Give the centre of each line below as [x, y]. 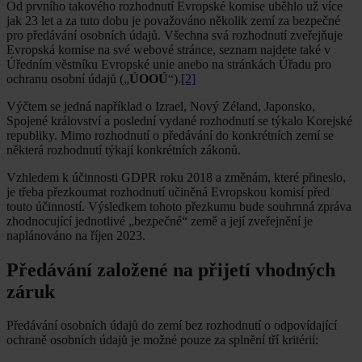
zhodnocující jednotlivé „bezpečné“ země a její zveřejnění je [160, 221]
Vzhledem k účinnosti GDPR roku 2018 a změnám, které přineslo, [176, 177]
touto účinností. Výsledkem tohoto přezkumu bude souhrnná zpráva [179, 206]
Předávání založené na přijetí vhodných [171, 269]
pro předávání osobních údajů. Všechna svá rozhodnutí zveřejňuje [175, 35]
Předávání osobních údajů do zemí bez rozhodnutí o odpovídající [172, 326]
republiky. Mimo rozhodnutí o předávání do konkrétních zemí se [170, 135]
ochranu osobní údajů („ [68, 78]
